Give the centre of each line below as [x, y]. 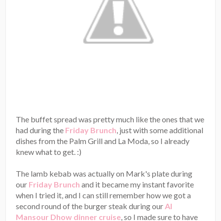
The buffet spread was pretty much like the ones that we [110, 119]
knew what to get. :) [49, 152]
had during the [41, 130]
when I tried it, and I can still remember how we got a [104, 195]
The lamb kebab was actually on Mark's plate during [104, 174]
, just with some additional [160, 130]
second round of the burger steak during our [91, 206]
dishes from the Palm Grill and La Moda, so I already [103, 141]
